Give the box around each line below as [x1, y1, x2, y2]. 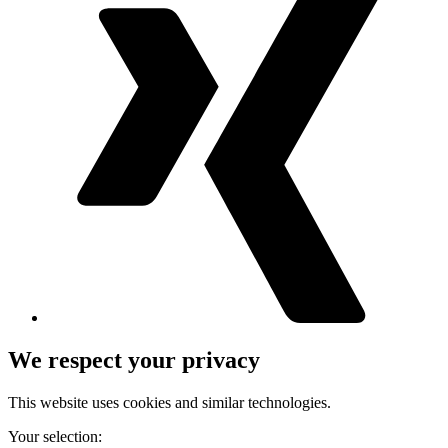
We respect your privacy [8, 347, 260, 374]
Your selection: [8, 428, 102, 445]
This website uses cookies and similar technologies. [8, 394, 331, 411]
